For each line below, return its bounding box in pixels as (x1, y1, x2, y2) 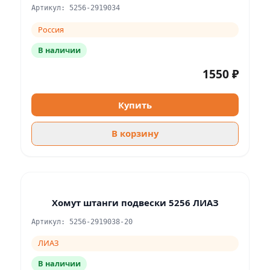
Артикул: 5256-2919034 (31, 4, 120, 13)
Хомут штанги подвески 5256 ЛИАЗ (51, 196, 219, 209)
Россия (37, 24, 64, 35)
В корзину (111, 127, 159, 139)
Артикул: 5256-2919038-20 (31, 217, 133, 226)
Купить (118, 98, 152, 111)
